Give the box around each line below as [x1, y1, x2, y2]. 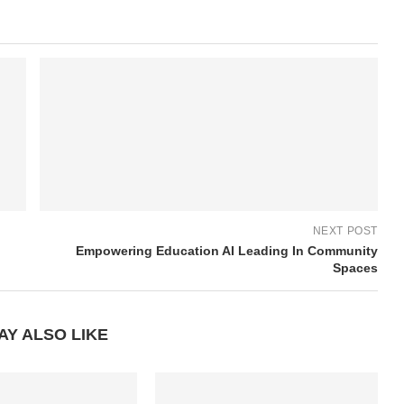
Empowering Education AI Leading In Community [75, 243, 378, 258]
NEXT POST [312, 224, 378, 237]
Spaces [332, 260, 378, 275]
